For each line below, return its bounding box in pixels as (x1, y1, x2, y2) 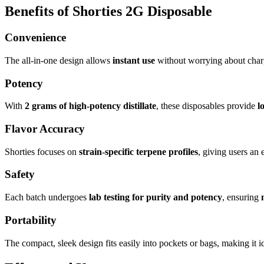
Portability (5, 213, 57, 226)
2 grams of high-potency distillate (25, 101, 156, 111)
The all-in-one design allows (5, 55, 113, 65)
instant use (113, 55, 155, 65)
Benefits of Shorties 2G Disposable (5, 4, 212, 19)
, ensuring (222, 192, 261, 203)
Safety (5, 168, 35, 181)
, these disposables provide (156, 101, 258, 111)
